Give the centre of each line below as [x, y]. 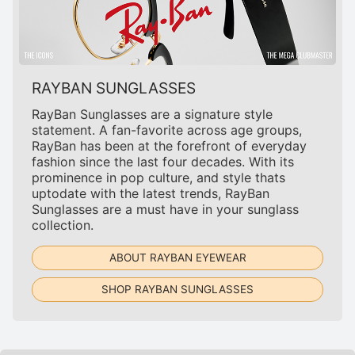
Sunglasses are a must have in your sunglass [165, 209]
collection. [63, 225]
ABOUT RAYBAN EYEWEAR [177, 257]
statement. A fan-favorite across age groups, [167, 130]
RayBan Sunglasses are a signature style [152, 114]
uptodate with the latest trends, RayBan [151, 193]
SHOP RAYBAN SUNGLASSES [177, 289]
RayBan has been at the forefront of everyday [169, 145]
